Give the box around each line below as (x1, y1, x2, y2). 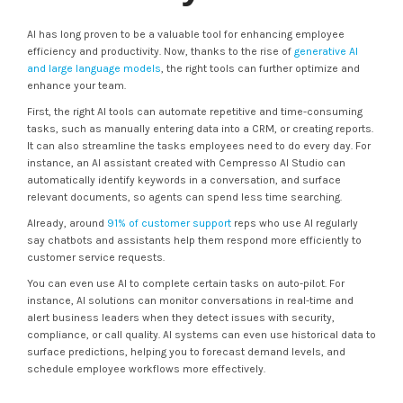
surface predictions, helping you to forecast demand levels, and (27, 345, 345, 358)
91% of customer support (107, 217, 231, 229)
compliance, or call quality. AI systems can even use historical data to (27, 328, 376, 341)
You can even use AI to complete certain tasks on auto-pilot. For (27, 277, 345, 290)
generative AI (294, 45, 358, 58)
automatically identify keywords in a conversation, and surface (27, 174, 341, 186)
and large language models (27, 62, 161, 75)
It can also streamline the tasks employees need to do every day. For (27, 139, 371, 152)
